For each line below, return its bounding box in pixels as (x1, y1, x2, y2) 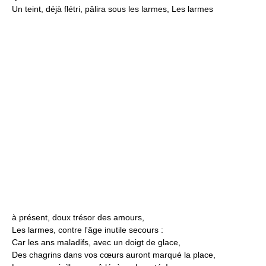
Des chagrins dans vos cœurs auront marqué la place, (12, 249, 216, 259)
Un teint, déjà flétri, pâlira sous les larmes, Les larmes (12, 4, 213, 14)
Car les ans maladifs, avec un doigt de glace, (12, 237, 180, 247)
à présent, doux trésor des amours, (12, 212, 144, 222)
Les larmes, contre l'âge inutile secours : (12, 224, 163, 235)
